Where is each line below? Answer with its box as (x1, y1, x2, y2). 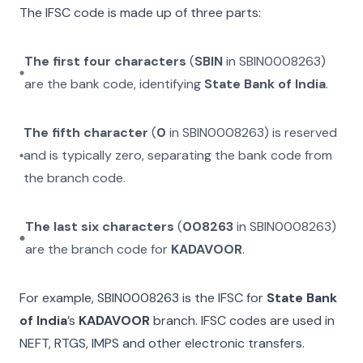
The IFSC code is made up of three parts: (19, 4, 261, 21)
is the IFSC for (179, 289, 263, 306)
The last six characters (25, 218, 175, 235)
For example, (19, 289, 97, 306)
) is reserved (264, 124, 338, 141)
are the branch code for (25, 241, 172, 258)
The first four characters (24, 53, 187, 70)
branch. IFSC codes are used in (150, 312, 335, 329)
